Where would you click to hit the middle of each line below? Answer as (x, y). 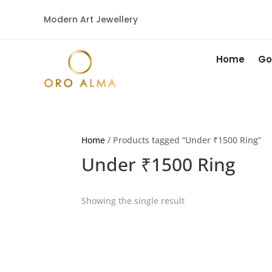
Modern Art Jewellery (91, 19)
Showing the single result (133, 201)
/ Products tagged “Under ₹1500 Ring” (183, 140)
